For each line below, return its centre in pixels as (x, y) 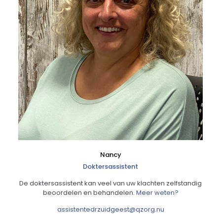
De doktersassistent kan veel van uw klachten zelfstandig (110, 184)
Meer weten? (157, 193)
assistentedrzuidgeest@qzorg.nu (110, 210)
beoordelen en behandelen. (89, 193)
